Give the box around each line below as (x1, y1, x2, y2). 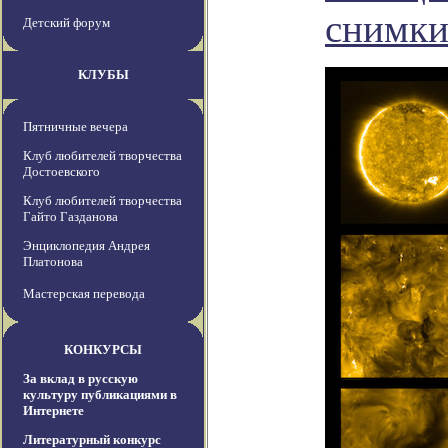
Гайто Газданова (23, 209, 118, 225)
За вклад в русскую (23, 371, 138, 387)
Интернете (23, 403, 84, 419)
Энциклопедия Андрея (23, 238, 150, 254)
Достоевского (23, 164, 100, 180)
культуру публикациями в (23, 387, 177, 403)
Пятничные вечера (23, 119, 128, 135)
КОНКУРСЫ (64, 342, 142, 358)
